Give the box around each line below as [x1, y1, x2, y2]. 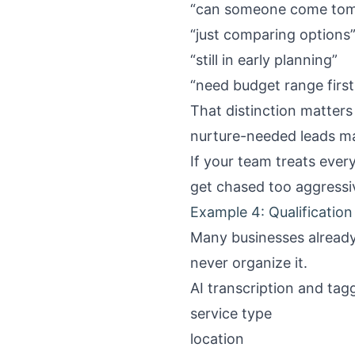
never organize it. [190, 254, 307, 271]
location [190, 330, 244, 347]
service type [190, 305, 272, 322]
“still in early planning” [190, 52, 338, 68]
